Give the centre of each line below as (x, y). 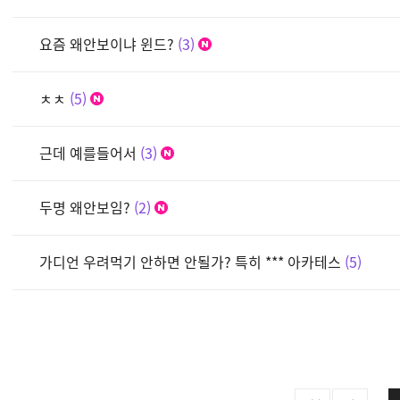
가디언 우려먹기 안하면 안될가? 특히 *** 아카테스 (190, 261)
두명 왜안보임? (85, 207)
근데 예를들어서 (88, 152)
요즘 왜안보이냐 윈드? (107, 43)
